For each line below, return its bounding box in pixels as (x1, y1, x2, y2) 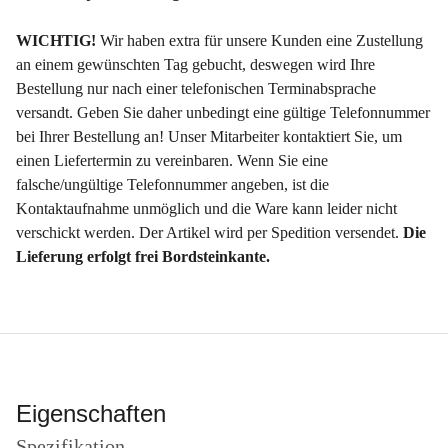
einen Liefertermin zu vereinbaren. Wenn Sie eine (16, 152, 328, 170)
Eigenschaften (16, 400, 166, 428)
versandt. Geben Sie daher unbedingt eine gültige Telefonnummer (16, 104, 430, 122)
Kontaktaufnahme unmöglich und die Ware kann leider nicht (16, 200, 397, 218)
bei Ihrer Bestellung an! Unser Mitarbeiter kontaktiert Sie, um (16, 128, 402, 146)
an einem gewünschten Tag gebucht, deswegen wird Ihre (16, 56, 375, 74)
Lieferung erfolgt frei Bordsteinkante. (16, 248, 270, 266)
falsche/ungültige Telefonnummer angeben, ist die (16, 176, 329, 194)
